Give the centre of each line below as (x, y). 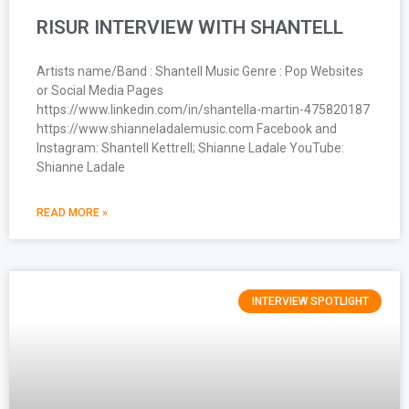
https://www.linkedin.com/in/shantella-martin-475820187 (203, 109)
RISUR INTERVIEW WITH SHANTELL (190, 27)
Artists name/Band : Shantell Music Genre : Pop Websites (200, 71)
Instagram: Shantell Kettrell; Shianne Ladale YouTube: (190, 147)
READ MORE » (72, 212)
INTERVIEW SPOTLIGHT (310, 301)
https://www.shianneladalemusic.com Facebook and (187, 128)
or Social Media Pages (100, 90)
